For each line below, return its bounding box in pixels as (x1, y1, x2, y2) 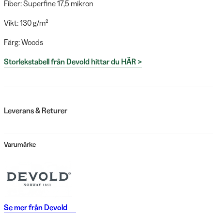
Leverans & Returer (4, 105, 67, 115)
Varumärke (4, 140, 36, 149)
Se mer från (4, 202, 43, 212)
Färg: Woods (4, 37, 43, 47)
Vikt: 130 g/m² (4, 17, 48, 28)
